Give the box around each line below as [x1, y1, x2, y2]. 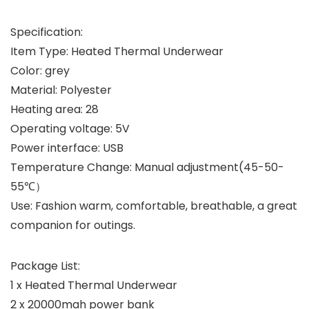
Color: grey [10, 63, 70, 79]
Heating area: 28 [10, 101, 99, 118]
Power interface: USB [10, 140, 123, 157]
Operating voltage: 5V [10, 121, 130, 137]
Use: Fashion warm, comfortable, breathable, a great [10, 198, 297, 215]
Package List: [10, 258, 80, 275]
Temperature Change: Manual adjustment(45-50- [10, 159, 284, 176]
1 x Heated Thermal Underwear [10, 277, 177, 294]
